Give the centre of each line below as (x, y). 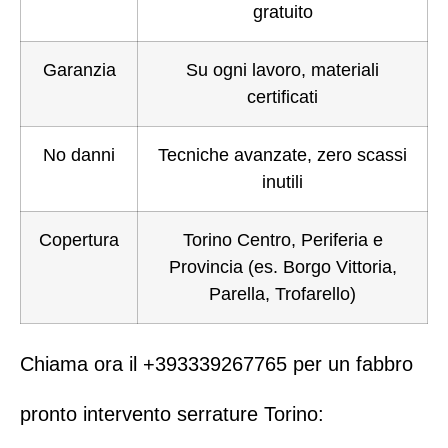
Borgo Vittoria (337, 267)
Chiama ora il (81, 364)
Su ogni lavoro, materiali (282, 70)
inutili (282, 182)
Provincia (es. (225, 267)
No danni (79, 155)
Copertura (79, 240)
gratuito (282, 12)
